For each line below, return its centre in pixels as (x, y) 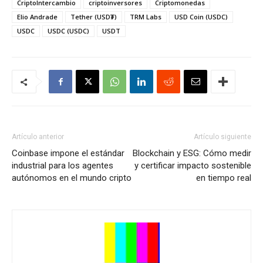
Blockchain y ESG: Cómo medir (192, 153)
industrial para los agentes (63, 165)
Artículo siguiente (222, 136)
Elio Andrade (37, 16)
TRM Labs (146, 16)
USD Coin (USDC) (201, 16)
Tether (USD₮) (94, 16)
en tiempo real (224, 178)
